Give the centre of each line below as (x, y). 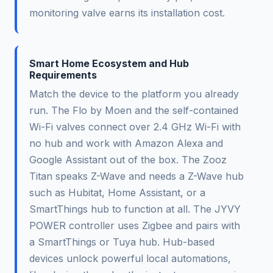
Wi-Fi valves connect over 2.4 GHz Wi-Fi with (135, 127)
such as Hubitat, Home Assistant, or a (117, 193)
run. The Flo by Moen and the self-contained (134, 111)
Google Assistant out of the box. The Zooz (128, 160)
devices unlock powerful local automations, (130, 259)
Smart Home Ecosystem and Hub (109, 64)
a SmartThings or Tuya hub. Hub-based (122, 242)
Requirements (63, 75)
